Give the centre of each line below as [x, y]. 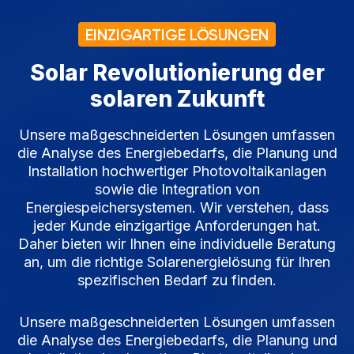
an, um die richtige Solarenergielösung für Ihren [177, 262]
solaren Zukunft [177, 99]
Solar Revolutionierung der [177, 73]
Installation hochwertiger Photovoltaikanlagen [177, 171]
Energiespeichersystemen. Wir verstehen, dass [177, 208]
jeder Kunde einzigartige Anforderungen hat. [177, 226]
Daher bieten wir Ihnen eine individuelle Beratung [177, 244]
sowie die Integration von [177, 190]
